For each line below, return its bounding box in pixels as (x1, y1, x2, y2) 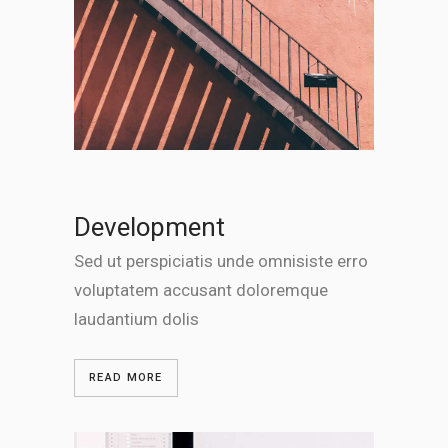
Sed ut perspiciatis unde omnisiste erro (74, 250, 368, 271)
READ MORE (89, 370, 163, 384)
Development (74, 211, 225, 242)
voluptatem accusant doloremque (74, 279, 328, 300)
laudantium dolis (74, 308, 199, 329)
